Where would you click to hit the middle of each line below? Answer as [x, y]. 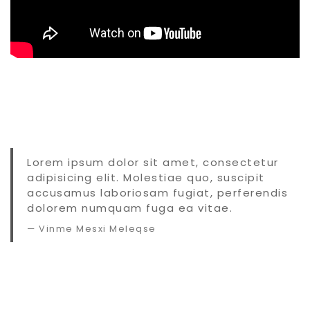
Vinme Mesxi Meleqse [98, 229]
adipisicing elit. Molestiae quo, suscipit [146, 178]
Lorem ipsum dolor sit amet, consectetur [153, 163]
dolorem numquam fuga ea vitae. [130, 208]
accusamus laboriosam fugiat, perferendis [157, 193]
